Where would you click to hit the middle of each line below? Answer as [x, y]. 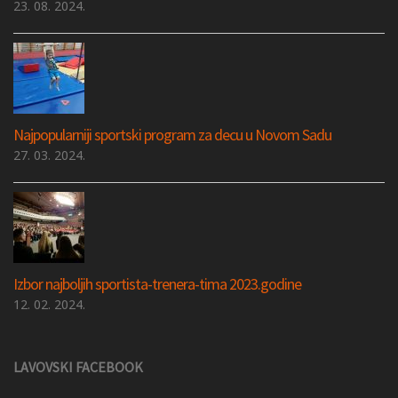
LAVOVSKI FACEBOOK [78, 366]
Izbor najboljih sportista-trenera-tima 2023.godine [157, 283]
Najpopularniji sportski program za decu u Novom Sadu [172, 134]
